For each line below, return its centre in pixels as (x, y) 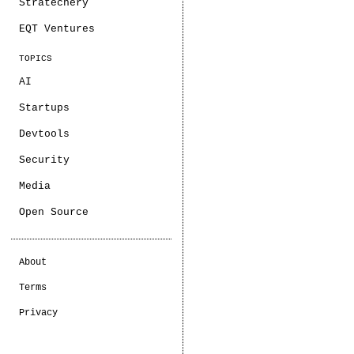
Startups (44, 108)
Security (44, 160)
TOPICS (36, 58)
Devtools (44, 134)
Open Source (54, 212)
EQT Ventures (57, 29)
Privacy (38, 313)
